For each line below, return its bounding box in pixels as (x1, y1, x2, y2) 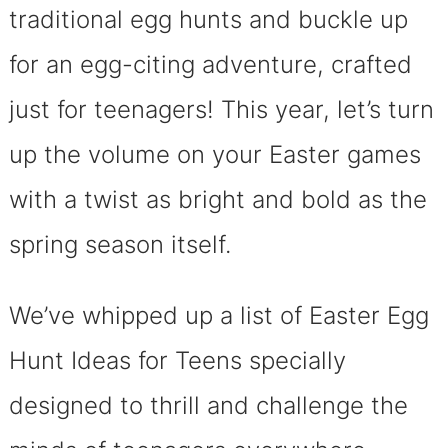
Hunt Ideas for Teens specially (8, 345, 346, 375)
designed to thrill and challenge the (8, 390, 408, 420)
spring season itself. (8, 229, 231, 259)
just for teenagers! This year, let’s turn (8, 94, 434, 124)
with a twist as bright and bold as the (8, 184, 427, 214)
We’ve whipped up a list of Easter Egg (8, 300, 429, 330)
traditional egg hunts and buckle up (8, 4, 408, 34)
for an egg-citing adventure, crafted (8, 49, 412, 79)
